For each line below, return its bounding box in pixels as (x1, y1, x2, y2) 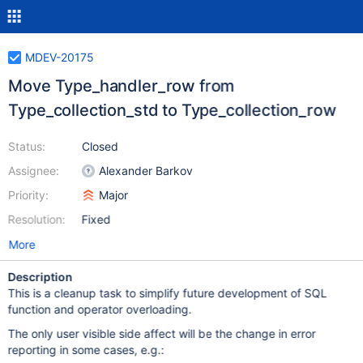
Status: (7, 139, 45, 153)
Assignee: (7, 164, 59, 177)
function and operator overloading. (7, 302, 192, 316)
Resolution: (7, 212, 66, 226)
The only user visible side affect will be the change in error (7, 327, 316, 340)
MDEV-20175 (24, 50, 94, 64)
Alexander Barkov (98, 164, 193, 177)
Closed (81, 139, 118, 153)
